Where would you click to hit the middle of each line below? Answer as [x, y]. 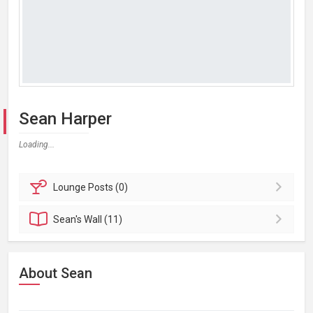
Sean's [69, 219]
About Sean [56, 273]
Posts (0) [108, 187]
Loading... [37, 145]
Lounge [71, 187]
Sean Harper [65, 119]
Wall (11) [103, 219]
